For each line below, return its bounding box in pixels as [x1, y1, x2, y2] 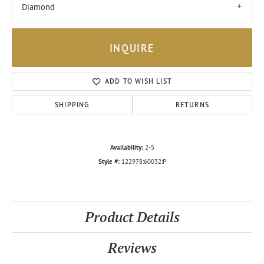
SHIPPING [55, 100, 90, 110]
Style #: [98, 157, 120, 166]
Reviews [107, 239, 157, 258]
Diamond [22, 2, 55, 12]
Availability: [110, 143, 143, 152]
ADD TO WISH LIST [104, 77, 173, 86]
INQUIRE [109, 41, 155, 55]
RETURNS [175, 100, 210, 110]
